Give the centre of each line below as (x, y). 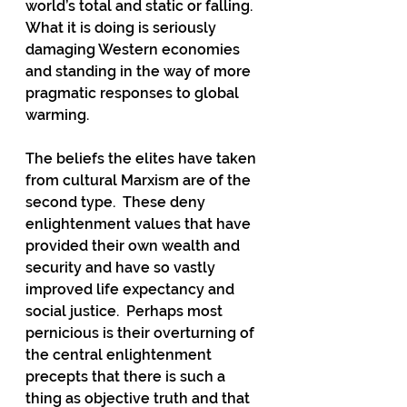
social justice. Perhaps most (126, 311)
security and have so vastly (122, 268)
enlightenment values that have (140, 224)
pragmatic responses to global (134, 93)
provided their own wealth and (134, 246)
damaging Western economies (134, 50)
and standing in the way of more (140, 71)
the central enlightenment (120, 355)
